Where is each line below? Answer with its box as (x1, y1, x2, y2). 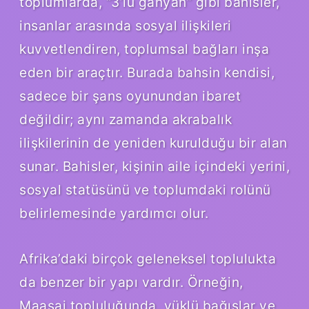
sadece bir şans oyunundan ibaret (19, 88, 241, 105)
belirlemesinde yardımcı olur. (19, 205, 209, 222)
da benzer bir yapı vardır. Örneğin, (19, 274, 243, 291)
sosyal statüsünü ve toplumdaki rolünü (19, 181, 271, 199)
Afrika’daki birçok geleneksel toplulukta (19, 250, 276, 268)
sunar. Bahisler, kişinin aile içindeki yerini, (19, 158, 290, 175)
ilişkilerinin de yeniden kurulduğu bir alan (19, 134, 288, 152)
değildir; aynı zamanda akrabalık (19, 111, 232, 128)
